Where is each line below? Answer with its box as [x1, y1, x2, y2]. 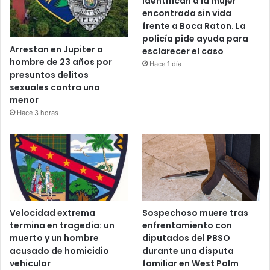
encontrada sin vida [142, 7, 232, 20]
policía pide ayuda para [142, 33, 249, 45]
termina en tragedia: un [10, 219, 115, 232]
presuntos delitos [10, 69, 89, 81]
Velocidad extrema [10, 207, 95, 219]
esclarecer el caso [142, 45, 224, 58]
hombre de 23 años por [10, 56, 112, 69]
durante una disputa [142, 245, 234, 257]
